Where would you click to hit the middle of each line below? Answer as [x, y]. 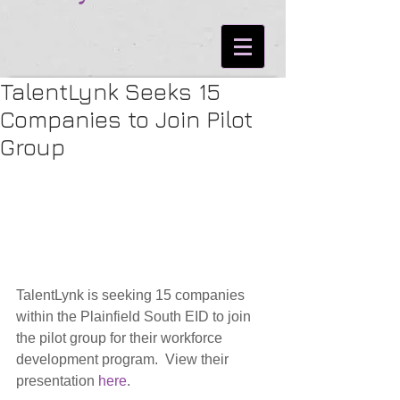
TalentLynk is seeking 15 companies [132, 295]
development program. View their [124, 359]
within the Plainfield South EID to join [135, 316]
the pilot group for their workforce [121, 337]
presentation [57, 380]
